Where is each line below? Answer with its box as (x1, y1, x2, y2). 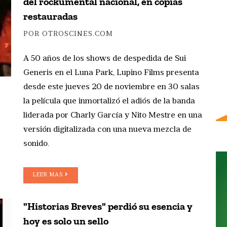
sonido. (23, 139, 49, 148)
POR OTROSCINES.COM (23, 30, 113, 38)
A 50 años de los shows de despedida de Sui (23, 54, 186, 63)
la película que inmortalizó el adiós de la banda (23, 97, 195, 105)
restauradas (23, 10, 78, 22)
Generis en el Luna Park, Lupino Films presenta (23, 68, 199, 77)
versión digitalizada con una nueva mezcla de (23, 125, 192, 134)
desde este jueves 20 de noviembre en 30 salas (23, 83, 200, 91)
